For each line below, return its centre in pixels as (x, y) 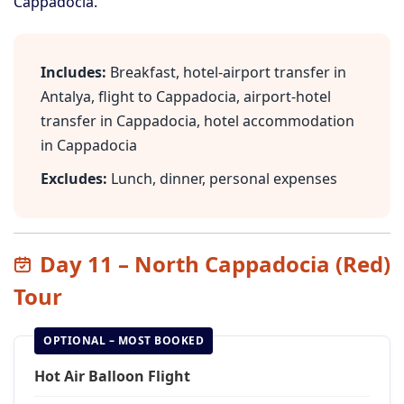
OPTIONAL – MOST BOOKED (124, 340)
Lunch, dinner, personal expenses (222, 179)
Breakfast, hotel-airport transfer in (226, 72)
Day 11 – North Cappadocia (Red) (215, 264)
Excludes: (74, 179)
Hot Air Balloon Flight (112, 376)
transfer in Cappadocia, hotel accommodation (197, 121)
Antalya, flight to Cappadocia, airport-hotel (186, 96)
